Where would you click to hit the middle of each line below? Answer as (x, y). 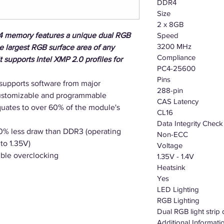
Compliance (176, 57)
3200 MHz (174, 46)
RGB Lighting (178, 200)
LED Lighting (178, 189)
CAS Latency (178, 101)
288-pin (170, 90)
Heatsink (171, 167)
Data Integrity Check (190, 123)
